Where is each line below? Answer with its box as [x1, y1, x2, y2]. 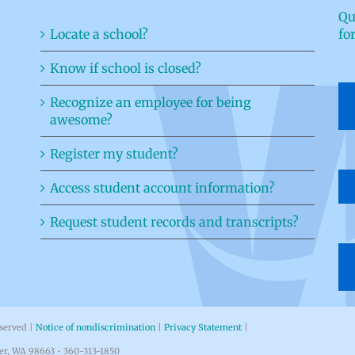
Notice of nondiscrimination [36, 322, 155, 333]
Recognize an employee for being [49, 94, 251, 110]
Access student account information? [49, 180, 275, 196]
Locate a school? [49, 26, 148, 42]
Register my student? [49, 146, 178, 162]
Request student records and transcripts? [49, 214, 299, 230]
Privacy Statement [164, 322, 242, 333]
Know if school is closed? [49, 60, 201, 76]
